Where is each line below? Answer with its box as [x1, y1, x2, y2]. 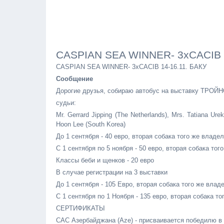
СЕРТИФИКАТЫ [56, 204, 105, 212]
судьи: [56, 99, 76, 106]
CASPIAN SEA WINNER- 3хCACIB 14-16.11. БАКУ [56, 63, 206, 70]
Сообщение [56, 75, 93, 82]
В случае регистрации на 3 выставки [56, 168, 167, 176]
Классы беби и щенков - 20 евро [56, 156, 154, 164]
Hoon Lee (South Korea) [56, 120, 125, 128]
